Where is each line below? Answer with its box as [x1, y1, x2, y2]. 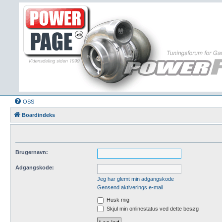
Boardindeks [22, 112, 55, 118]
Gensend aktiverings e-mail [97, 184, 163, 190]
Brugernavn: [15, 149, 48, 155]
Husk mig [105, 197, 129, 203]
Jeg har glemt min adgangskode [97, 176, 174, 182]
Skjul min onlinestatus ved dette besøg [105, 205, 199, 212]
